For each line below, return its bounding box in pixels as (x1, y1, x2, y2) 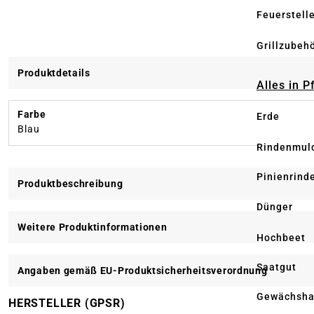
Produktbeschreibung (18, 178, 123, 190)
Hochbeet (257, 231, 306, 243)
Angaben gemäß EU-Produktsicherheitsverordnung (18, 265, 268, 277)
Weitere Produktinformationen (18, 221, 168, 233)
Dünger (257, 201, 293, 213)
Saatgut (257, 261, 296, 273)
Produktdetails (18, 67, 90, 79)
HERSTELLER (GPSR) (8, 296, 125, 310)
